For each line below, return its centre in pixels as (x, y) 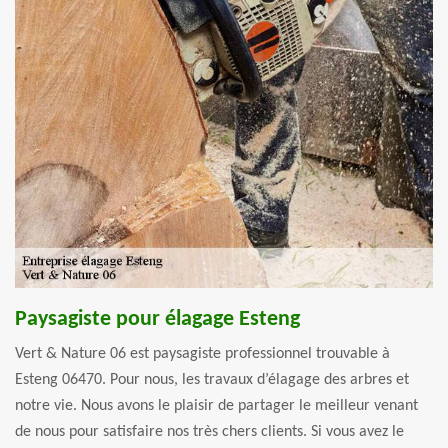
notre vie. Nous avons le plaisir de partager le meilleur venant (216, 405)
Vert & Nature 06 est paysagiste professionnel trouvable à (202, 353)
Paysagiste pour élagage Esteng (157, 319)
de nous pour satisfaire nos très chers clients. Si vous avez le (209, 431)
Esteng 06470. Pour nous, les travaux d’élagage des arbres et (212, 379)
